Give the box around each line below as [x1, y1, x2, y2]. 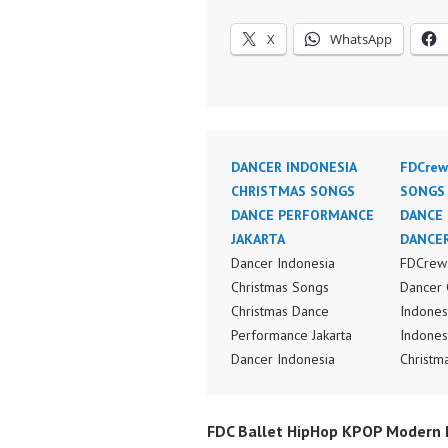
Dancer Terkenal [231, 422, 329, 440]
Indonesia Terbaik [231, 398, 337, 416]
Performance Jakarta [231, 326, 352, 344]
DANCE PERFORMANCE [231, 206, 374, 224]
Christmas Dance [231, 302, 329, 320]
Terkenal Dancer [231, 374, 329, 392]
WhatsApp [330, 30, 392, 48]
